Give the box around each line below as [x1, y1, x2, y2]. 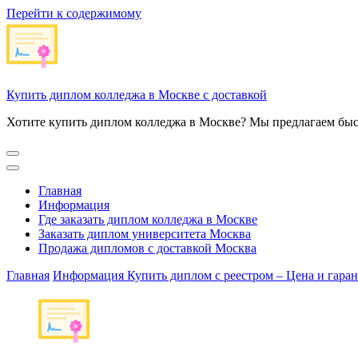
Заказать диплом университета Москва [38, 227, 251, 241]
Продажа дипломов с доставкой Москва [38, 241, 257, 255]
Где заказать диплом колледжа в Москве [38, 213, 257, 226]
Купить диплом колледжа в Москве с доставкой [6, 88, 267, 101]
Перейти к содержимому [6, 6, 141, 20]
